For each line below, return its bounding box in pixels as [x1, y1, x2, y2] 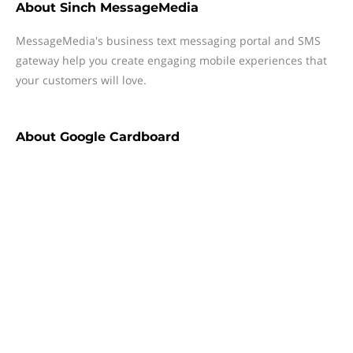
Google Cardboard [60, 129, 180, 144]
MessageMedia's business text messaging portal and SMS [16, 33, 321, 48]
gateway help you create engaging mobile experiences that [16, 53, 327, 68]
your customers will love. [16, 72, 147, 87]
